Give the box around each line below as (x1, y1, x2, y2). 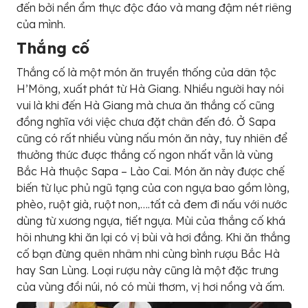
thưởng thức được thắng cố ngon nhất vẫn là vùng (16, 147, 273, 162)
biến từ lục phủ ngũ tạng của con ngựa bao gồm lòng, (16, 180, 289, 195)
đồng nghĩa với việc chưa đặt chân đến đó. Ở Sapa (16, 114, 276, 129)
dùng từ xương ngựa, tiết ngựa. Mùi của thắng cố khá (16, 213, 285, 228)
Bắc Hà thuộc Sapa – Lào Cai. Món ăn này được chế (16, 164, 285, 178)
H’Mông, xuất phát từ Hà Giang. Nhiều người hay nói (16, 81, 284, 96)
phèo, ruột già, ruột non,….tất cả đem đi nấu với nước (16, 197, 287, 211)
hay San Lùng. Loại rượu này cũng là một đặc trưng (16, 263, 278, 277)
